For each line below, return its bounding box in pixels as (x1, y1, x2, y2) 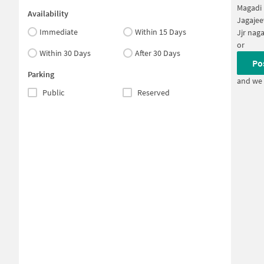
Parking (28, 69, 54, 80)
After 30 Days (135, 48, 181, 58)
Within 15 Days (135, 27, 187, 37)
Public (42, 87, 64, 98)
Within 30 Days (39, 48, 91, 58)
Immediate (39, 27, 78, 37)
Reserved (137, 87, 170, 98)
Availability (28, 8, 68, 19)
